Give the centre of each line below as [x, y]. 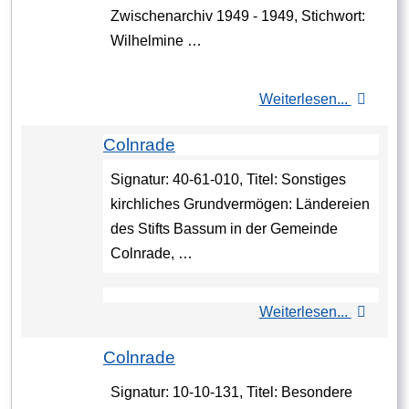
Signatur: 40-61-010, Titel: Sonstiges [228, 180]
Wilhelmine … [156, 41]
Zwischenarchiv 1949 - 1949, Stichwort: [238, 16]
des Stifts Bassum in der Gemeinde [224, 229]
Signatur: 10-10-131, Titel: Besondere [231, 393]
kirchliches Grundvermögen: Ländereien [240, 204]
